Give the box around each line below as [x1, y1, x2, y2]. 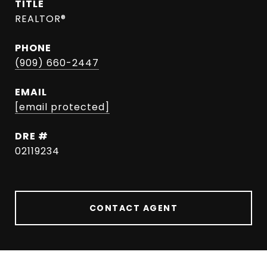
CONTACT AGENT [89, 202, 178, 214]
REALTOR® [15, 12, 66, 26]
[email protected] [15, 100, 110, 114]
